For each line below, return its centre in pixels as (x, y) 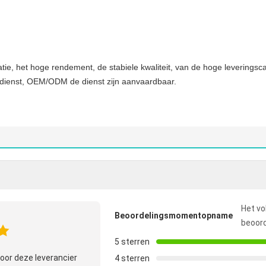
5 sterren (132, 242)
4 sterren (132, 258)
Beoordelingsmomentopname (174, 216)
